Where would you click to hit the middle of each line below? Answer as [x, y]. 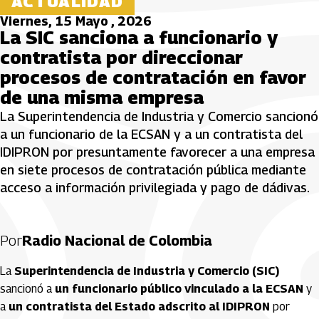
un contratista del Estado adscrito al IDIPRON [139, 307]
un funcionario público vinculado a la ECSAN [179, 289]
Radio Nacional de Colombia [117, 241]
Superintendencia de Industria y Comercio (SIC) [147, 271]
